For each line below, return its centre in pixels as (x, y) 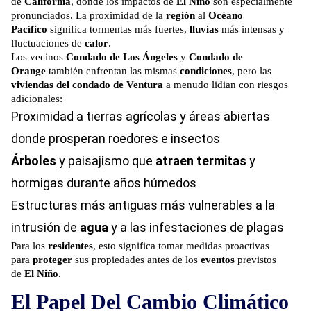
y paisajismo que (106, 161)
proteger (52, 260)
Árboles (34, 161)
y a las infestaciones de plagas (196, 228)
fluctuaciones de (48, 43)
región (180, 16)
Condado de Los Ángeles (122, 57)
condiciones (206, 71)
